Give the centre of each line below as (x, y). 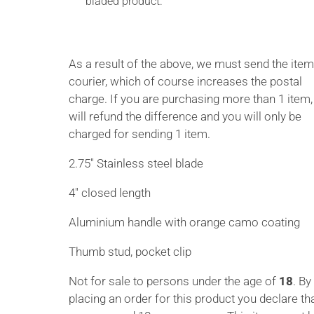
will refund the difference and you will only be (185, 116)
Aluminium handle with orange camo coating (185, 222)
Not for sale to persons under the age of (174, 281)
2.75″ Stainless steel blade (136, 163)
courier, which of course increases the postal (186, 81)
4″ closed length (110, 192)
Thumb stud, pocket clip (130, 251)
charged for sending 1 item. (140, 134)
